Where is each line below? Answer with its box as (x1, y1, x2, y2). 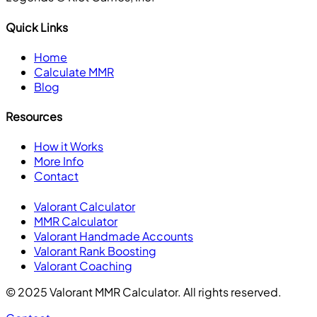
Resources (6, 109, 62, 125)
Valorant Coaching (34, 258, 132, 273)
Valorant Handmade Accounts (34, 228, 193, 243)
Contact (34, 168, 79, 184)
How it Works (34, 139, 103, 154)
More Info (34, 154, 83, 169)
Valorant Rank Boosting (34, 243, 156, 258)
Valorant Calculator (34, 198, 135, 214)
